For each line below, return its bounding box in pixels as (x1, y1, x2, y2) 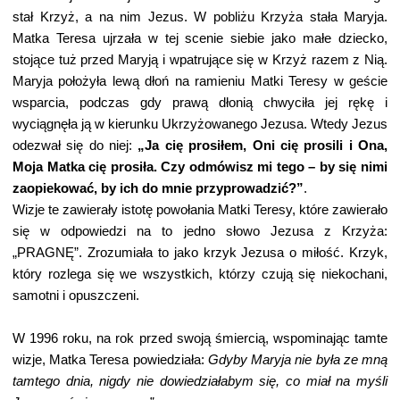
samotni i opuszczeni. (12, 288, 139, 303)
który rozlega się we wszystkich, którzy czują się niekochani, (12, 267, 387, 281)
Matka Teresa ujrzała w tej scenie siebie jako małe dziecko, (12, 31, 387, 46)
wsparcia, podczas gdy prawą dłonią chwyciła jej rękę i (12, 96, 387, 110)
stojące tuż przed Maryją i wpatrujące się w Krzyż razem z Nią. (12, 53, 387, 67)
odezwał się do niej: (12, 138, 138, 153)
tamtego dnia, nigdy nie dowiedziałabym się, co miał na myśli (12, 374, 387, 388)
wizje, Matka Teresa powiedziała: (12, 353, 208, 367)
